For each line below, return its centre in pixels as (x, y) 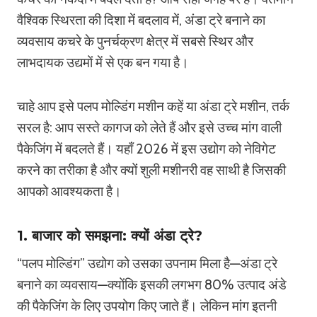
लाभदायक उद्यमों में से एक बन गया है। (103, 63)
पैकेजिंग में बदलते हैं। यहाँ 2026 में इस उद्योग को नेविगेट (146, 149)
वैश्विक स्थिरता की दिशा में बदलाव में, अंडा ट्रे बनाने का (141, 20)
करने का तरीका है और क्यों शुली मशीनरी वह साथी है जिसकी (151, 170)
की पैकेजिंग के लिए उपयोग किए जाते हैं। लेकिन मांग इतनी (147, 306)
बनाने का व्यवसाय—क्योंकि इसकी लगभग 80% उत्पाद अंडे (152, 285)
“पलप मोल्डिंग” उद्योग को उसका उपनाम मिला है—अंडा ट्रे (147, 264)
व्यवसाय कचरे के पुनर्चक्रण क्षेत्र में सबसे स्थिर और (135, 41)
